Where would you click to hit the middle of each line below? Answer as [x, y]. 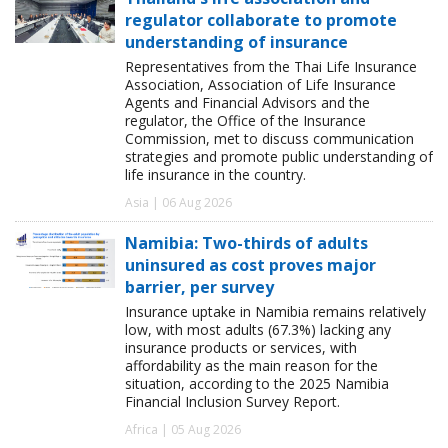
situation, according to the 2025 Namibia [257, 383]
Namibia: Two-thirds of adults [246, 242]
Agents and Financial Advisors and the [247, 102]
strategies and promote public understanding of [279, 156]
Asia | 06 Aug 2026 [178, 202]
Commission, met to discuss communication [269, 138]
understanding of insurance [236, 41]
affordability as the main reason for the [251, 365]
